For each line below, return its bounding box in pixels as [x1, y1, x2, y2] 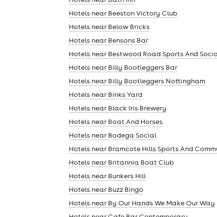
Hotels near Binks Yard [69, 90, 142, 99]
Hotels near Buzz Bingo [69, 185, 143, 194]
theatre [159, 112, 192, 124]
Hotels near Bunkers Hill [69, 171, 146, 180]
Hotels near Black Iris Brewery [69, 103, 167, 112]
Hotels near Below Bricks [69, 22, 150, 31]
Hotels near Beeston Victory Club [69, 8, 177, 17]
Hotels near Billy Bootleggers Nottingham [69, 76, 205, 85]
